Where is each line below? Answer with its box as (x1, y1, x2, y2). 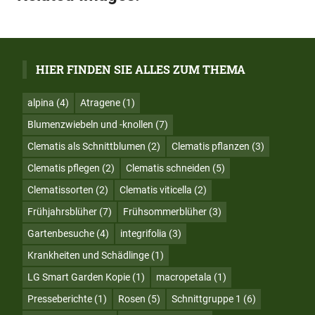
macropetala (156, 271, 212, 283)
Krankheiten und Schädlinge (27, 249, 149, 261)
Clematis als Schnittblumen (27, 140, 146, 152)
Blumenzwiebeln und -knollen (27, 118, 153, 130)
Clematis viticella (120, 184, 192, 195)
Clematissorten (27, 184, 94, 195)
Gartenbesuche (27, 227, 94, 239)
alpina (27, 96, 54, 108)
